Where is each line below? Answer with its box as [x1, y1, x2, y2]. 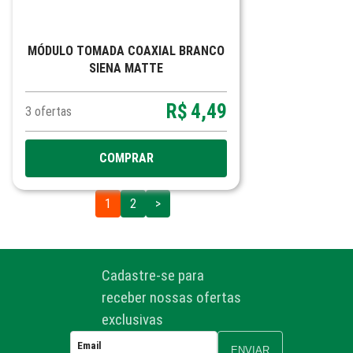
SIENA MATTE [89, 61, 163, 76]
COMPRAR [98, 150, 154, 165]
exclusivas [102, 310, 164, 329]
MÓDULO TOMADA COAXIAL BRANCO [28, 43, 225, 58]
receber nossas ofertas [102, 288, 242, 307]
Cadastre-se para [102, 266, 205, 284]
